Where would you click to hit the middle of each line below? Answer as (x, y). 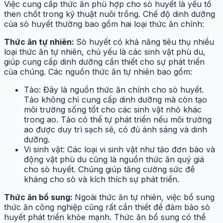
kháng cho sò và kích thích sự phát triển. (102, 179)
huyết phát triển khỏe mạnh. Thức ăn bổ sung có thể (105, 217)
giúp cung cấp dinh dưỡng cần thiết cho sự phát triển (104, 61)
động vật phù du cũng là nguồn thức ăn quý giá (114, 159)
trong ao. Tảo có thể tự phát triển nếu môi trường (118, 119)
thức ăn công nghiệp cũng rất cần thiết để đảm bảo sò (107, 207)
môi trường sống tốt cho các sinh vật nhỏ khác (113, 109)
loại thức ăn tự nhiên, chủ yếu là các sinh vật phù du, (105, 52)
